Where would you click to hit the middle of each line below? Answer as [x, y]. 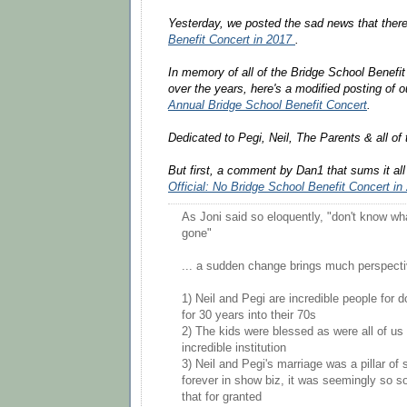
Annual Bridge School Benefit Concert [268, 105]
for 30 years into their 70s [249, 316]
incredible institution [234, 348]
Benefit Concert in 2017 [232, 40]
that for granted [222, 397]
